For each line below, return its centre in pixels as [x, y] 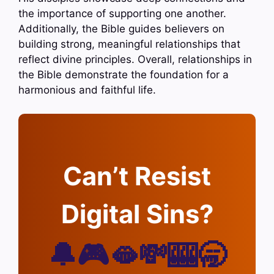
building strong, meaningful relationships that [129, 44]
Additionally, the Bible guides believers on [121, 29]
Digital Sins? [137, 214]
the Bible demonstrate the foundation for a [124, 75]
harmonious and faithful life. [87, 90]
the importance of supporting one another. [122, 14]
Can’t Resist [137, 176]
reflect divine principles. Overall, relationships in [135, 60]
